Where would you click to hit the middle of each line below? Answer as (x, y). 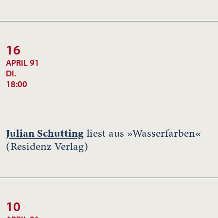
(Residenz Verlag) (47, 146)
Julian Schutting (45, 133)
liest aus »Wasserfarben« (142, 133)
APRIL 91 (23, 62)
